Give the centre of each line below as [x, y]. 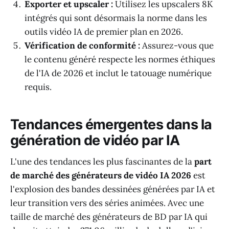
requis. [38, 87]
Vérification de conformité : [82, 46]
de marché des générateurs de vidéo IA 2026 [101, 176]
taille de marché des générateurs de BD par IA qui [109, 217]
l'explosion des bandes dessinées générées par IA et [113, 189]
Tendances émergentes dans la [111, 124]
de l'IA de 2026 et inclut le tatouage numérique [118, 73]
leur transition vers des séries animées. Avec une [107, 203]
